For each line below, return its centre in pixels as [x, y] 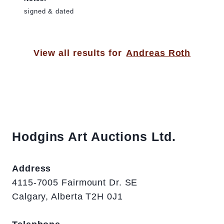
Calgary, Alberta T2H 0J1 [67, 197]
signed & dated [49, 11]
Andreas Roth [158, 53]
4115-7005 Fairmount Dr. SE [75, 183]
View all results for [77, 53]
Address [32, 169]
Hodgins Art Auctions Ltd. [94, 137]
